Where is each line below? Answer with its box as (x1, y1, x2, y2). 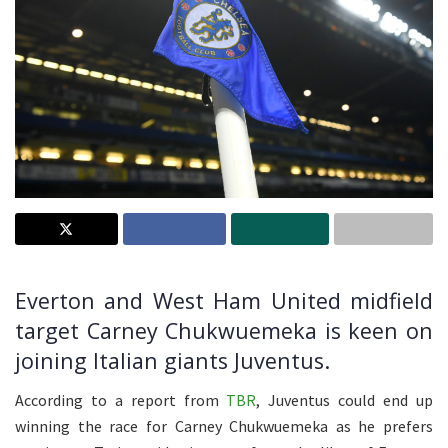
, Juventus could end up (256, 389, 434, 410)
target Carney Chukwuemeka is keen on (15, 316, 433, 346)
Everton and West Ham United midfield (15, 286, 433, 316)
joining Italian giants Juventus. (15, 346, 330, 376)
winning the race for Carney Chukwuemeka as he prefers (15, 415, 433, 436)
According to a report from (15, 389, 219, 410)
